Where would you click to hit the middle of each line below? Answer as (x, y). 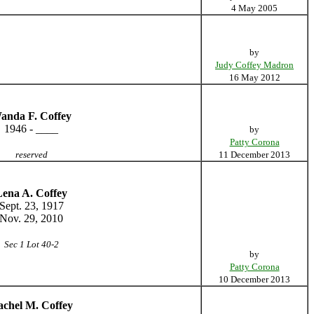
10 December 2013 (254, 279)
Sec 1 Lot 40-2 (31, 244)
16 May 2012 (254, 77)
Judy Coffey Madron (254, 65)
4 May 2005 (254, 8)
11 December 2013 (254, 155)
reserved (31, 155)
